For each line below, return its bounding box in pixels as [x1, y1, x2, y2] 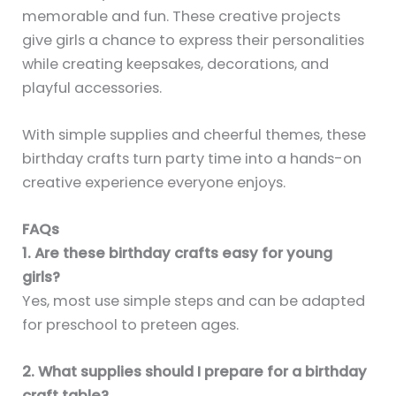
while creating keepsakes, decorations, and [22, 53, 330, 74]
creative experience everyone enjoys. [22, 171, 286, 193]
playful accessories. [22, 77, 166, 98]
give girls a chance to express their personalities [22, 29, 365, 50]
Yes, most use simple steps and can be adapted [22, 291, 366, 311]
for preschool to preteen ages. [22, 315, 240, 335]
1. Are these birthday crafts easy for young [22, 243, 333, 263]
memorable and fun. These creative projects [22, 5, 341, 27]
